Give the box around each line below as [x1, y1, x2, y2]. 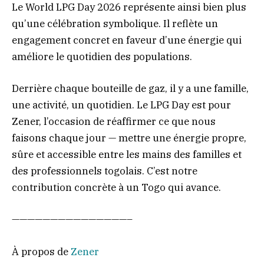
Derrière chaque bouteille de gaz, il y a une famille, [12, 82, 249, 95]
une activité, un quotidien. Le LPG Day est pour [12, 98, 231, 112]
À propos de [12, 245, 71, 258]
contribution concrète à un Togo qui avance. [12, 181, 221, 194]
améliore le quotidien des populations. [12, 50, 192, 64]
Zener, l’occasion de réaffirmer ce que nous [12, 115, 216, 128]
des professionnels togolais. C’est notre [12, 164, 197, 178]
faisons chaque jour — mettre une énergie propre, [12, 131, 246, 145]
